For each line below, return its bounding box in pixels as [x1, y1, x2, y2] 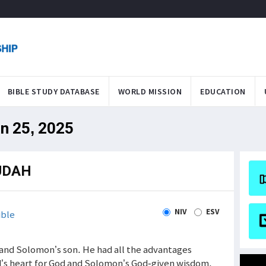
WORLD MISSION [118, 85, 182, 97]
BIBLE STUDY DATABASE [7, 85, 100, 97]
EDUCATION [200, 85, 246, 97]
